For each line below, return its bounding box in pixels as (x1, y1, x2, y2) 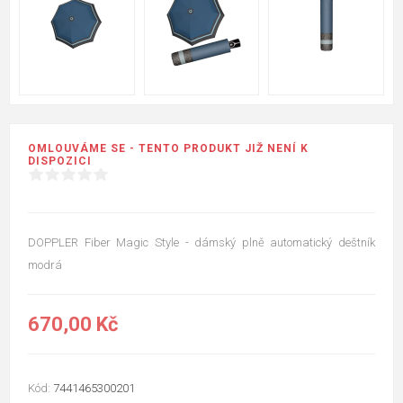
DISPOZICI (28, 155, 92, 168)
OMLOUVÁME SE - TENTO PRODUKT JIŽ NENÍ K (28, 142, 309, 156)
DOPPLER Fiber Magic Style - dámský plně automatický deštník (28, 236, 375, 250)
